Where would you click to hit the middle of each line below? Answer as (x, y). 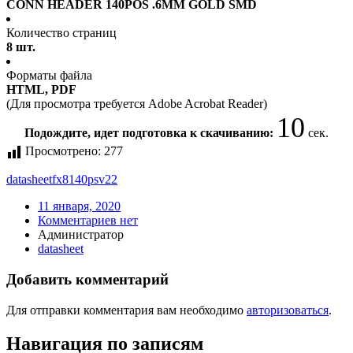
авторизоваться (288, 310)
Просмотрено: (63, 151)
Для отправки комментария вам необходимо (126, 310)
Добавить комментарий (87, 280)
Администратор (81, 235)
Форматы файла (49, 76)
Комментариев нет (88, 221)
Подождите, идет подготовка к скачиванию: (150, 133)
